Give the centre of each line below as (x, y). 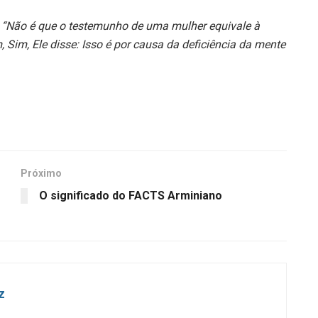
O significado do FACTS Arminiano (131, 196)
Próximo (41, 174)
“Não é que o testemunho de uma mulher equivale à (131, 26)
